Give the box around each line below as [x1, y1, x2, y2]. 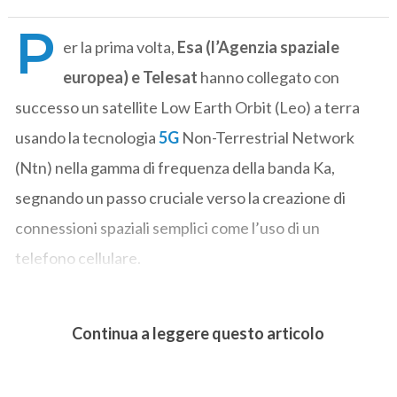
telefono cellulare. [15, 247, 142, 268]
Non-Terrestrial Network [179, 127, 355, 147]
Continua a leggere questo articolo [72, 323, 325, 344]
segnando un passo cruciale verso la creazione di [15, 187, 346, 207]
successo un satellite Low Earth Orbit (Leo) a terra [15, 97, 361, 117]
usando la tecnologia [15, 127, 160, 147]
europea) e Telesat [63, 66, 198, 87]
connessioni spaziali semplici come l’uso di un [15, 217, 321, 237]
